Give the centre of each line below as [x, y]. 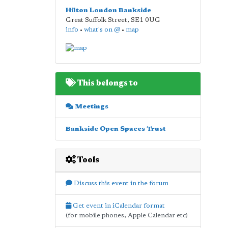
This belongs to [107, 83]
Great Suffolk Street [96, 20]
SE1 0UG [145, 20]
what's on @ [102, 30]
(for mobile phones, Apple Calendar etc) [126, 215]
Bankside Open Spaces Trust [116, 129]
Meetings [91, 106]
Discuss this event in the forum [120, 183]
